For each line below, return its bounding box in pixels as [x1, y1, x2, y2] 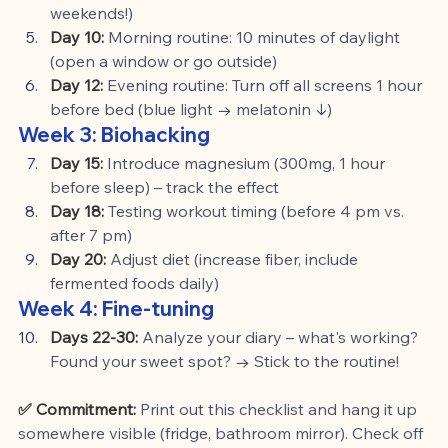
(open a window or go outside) [50, 50, 277, 71]
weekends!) [50, 2, 133, 23]
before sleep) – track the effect [50, 176, 279, 197]
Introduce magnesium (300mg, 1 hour [107, 152, 389, 173]
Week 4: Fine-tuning [18, 295, 214, 321]
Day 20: [50, 248, 106, 269]
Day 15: [50, 152, 103, 173]
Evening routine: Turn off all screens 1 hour [107, 74, 426, 95]
